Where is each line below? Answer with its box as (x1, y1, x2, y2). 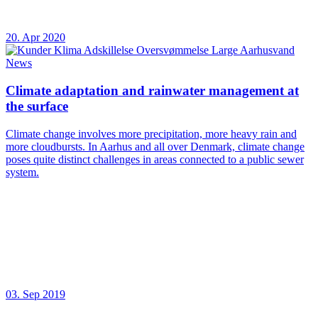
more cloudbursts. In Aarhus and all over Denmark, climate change (6, 140, 305, 153)
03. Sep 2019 (6, 287, 65, 300)
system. (6, 165, 39, 178)
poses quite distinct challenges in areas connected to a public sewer (6, 153, 304, 165)
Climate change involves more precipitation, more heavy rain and (6, 127, 297, 140)
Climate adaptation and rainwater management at (6, 83, 299, 99)
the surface (6, 99, 68, 114)
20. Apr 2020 (6, 31, 65, 44)
